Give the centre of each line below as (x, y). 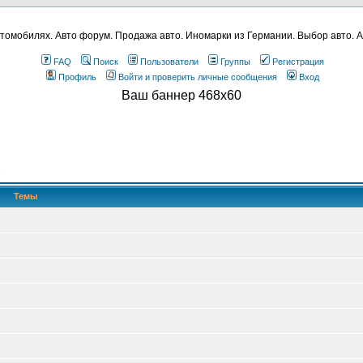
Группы (235, 62)
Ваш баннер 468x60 (181, 95)
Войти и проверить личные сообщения (198, 77)
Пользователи (169, 62)
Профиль (77, 77)
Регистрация (298, 62)
